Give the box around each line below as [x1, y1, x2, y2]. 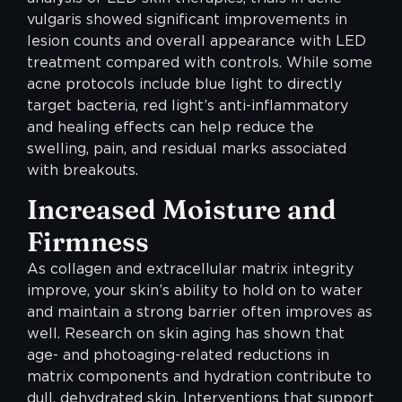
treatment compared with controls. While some [27, 53, 372, 71]
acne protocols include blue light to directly [27, 74, 342, 92]
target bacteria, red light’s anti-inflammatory [27, 96, 348, 114]
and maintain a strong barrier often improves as [27, 303, 372, 321]
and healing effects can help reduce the [27, 118, 314, 135]
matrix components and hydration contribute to [27, 368, 371, 386]
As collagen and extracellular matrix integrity [27, 260, 354, 278]
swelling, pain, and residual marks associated [27, 139, 346, 157]
